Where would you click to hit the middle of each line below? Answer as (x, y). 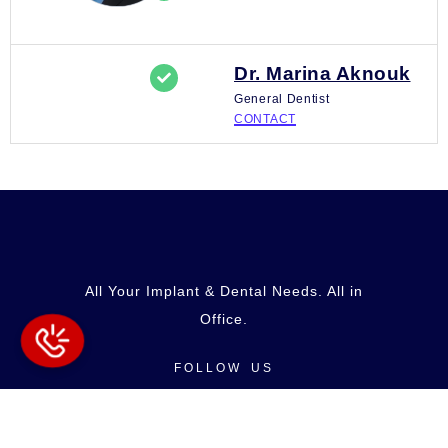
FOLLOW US (224, 367)
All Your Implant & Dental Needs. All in (224, 290)
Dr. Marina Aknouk (322, 74)
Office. (224, 318)
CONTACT (265, 119)
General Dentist (282, 99)
